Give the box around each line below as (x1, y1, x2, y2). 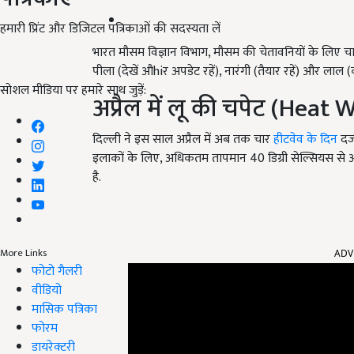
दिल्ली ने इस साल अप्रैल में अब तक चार (92, 129, 273, 151)
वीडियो (32, 279, 62, 301)
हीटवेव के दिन (273, 129, 337, 151)
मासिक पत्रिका (32, 298, 97, 320)
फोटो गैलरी (32, 260, 82, 282)
